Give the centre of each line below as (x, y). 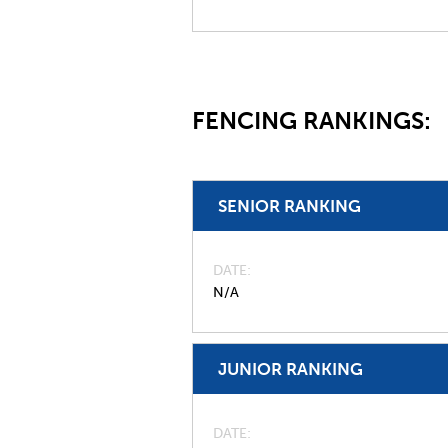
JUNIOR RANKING (290, 369)
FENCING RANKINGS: (314, 120)
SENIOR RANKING (289, 206)
